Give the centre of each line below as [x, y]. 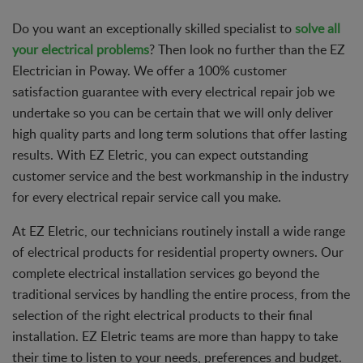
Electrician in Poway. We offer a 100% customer [149, 70]
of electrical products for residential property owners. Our [178, 252]
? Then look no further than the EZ [247, 49]
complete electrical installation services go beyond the [166, 273]
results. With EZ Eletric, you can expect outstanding [160, 154]
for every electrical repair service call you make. [147, 196]
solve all [318, 28]
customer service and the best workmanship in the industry [180, 175]
